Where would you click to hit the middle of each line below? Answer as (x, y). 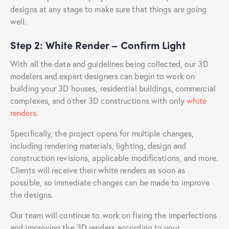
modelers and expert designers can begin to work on (103, 76)
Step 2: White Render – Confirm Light (98, 44)
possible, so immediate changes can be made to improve (110, 182)
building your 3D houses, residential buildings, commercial (113, 88)
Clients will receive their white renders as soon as (98, 170)
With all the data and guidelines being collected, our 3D (109, 63)
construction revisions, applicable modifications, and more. (114, 157)
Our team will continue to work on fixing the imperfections (113, 215)
